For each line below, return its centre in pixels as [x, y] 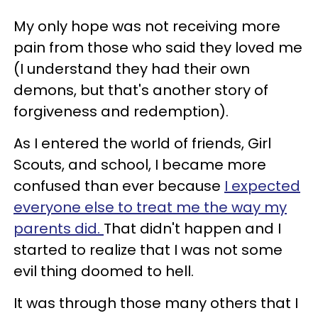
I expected [262, 186]
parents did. [59, 228]
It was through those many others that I [156, 303]
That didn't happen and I [192, 228]
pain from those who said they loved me [158, 47]
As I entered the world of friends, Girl [142, 143]
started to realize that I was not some [148, 250]
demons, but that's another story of [141, 90]
